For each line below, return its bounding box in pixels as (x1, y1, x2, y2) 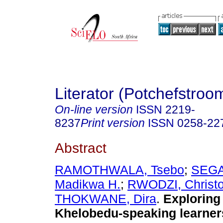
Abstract (55, 139, 107, 156)
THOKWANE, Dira (55, 192, 156, 206)
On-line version (55, 103, 133, 116)
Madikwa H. (55, 177, 120, 192)
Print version (81, 116, 145, 129)
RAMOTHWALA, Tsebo (55, 163, 184, 177)
